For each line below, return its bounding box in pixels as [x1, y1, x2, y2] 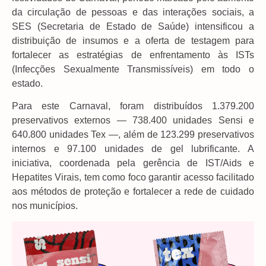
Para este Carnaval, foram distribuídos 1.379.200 [12, 101, 254, 112]
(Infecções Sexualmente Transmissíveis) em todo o [12, 64, 254, 74]
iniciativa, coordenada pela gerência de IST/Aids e [12, 158, 254, 169]
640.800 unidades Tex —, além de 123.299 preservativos [12, 129, 254, 140]
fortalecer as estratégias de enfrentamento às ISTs [12, 49, 254, 60]
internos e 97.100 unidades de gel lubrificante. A [12, 144, 254, 154]
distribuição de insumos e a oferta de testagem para [12, 35, 254, 46]
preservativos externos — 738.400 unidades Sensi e [12, 115, 254, 126]
